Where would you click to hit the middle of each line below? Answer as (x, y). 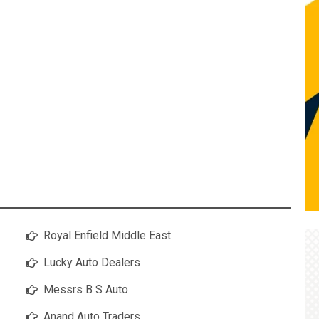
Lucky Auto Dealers (92, 263)
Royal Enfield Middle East (107, 236)
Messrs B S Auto (86, 290)
